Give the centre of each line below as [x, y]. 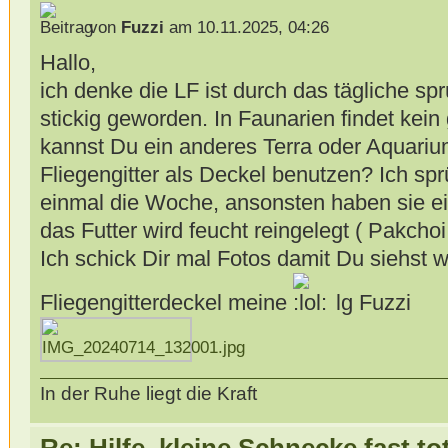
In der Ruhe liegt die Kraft [148, 394]
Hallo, [67, 62]
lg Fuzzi [370, 302]
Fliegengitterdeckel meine [166, 302]
